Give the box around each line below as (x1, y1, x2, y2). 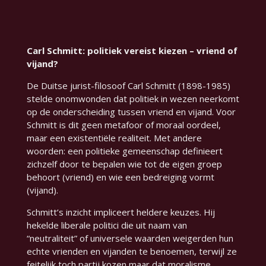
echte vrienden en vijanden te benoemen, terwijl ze (26, 245, 237, 258)
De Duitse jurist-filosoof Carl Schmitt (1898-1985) (26, 80, 230, 92)
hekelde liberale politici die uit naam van (26, 219, 187, 232)
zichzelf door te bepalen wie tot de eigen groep (26, 158, 222, 170)
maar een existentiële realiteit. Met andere (26, 132, 202, 144)
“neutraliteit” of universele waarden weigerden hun (26, 232, 233, 245)
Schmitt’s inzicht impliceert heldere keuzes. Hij (26, 206, 215, 218)
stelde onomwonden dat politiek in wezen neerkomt (26, 93, 239, 105)
